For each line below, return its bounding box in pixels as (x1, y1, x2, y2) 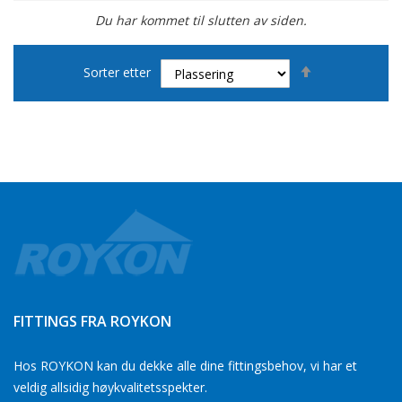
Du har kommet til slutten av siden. (95, 12, 307, 29)
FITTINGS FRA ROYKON (13, 311, 171, 331)
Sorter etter (83, 63, 151, 81)
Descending (318, 66, 386, 83)
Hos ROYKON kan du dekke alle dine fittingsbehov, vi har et (13, 357, 357, 374)
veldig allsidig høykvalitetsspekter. (13, 379, 207, 396)
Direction (318, 79, 371, 96)
